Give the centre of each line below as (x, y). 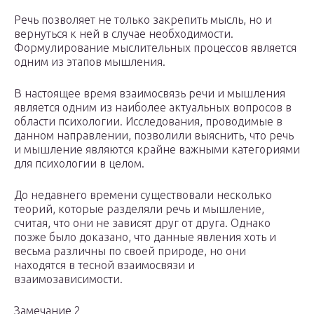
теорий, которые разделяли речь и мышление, (139, 209)
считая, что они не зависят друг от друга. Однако (142, 223)
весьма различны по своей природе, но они (130, 251)
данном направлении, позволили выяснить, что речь (154, 136)
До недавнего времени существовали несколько (143, 195)
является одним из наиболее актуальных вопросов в (153, 108)
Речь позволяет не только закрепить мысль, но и (143, 20)
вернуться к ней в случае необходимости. (124, 34)
